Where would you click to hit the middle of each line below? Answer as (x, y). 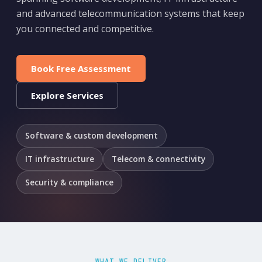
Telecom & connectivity (158, 159)
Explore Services (67, 95)
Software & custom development (92, 135)
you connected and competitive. (85, 29)
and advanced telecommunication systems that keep (130, 13)
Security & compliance (69, 182)
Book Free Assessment (81, 68)
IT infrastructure (60, 159)
